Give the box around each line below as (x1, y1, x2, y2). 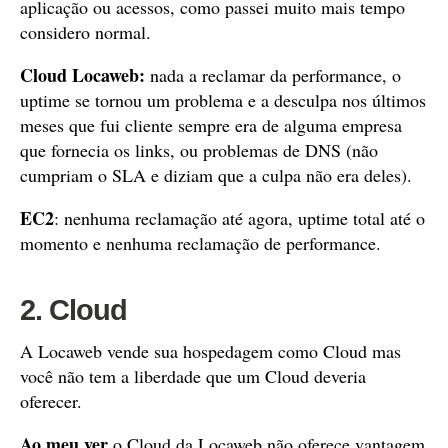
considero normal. (20, 20, 157, 44)
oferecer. (20, 389, 82, 413)
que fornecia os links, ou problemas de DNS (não (20, 138, 378, 162)
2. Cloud (20, 294, 127, 326)
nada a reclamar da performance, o (145, 63, 401, 87)
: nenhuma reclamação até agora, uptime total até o (54, 206, 425, 230)
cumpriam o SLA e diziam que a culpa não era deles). (20, 163, 412, 187)
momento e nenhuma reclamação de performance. (20, 231, 381, 255)
